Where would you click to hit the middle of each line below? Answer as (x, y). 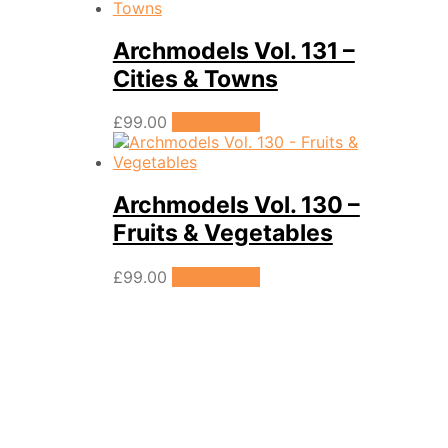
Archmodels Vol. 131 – (233, 51)
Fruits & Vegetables (222, 233)
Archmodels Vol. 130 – (236, 205)
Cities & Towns (195, 79)
